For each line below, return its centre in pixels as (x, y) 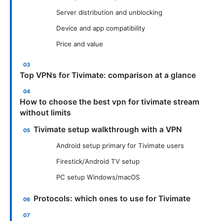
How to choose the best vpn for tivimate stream (110, 102)
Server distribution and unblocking (109, 12)
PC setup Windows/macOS (98, 177)
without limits (45, 112)
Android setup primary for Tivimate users (120, 146)
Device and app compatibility (101, 28)
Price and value (80, 44)
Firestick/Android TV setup (98, 162)
